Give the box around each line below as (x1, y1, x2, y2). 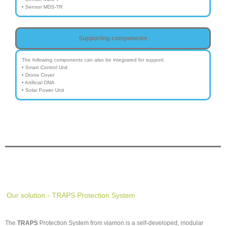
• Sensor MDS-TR (22, 4, 63, 10)
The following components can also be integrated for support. (22, 56, 165, 63)
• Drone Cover (22, 72, 54, 78)
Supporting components (79, 34, 147, 42)
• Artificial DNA (22, 79, 54, 85)
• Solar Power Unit (22, 87, 64, 93)
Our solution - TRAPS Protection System (7, 191, 135, 199)
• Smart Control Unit (22, 64, 68, 70)
